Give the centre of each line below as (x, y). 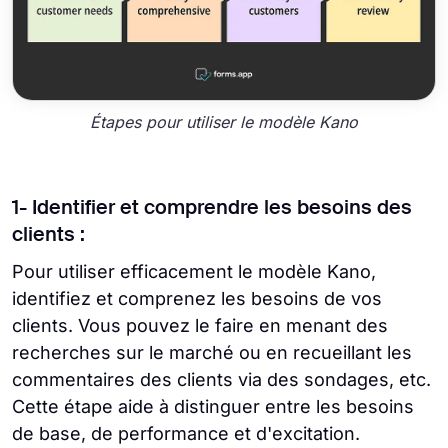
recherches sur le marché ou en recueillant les (212, 352)
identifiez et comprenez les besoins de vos (197, 298)
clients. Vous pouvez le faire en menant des (200, 325)
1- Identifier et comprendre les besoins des (212, 208)
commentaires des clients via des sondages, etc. (221, 379)
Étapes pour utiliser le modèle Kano (224, 122)
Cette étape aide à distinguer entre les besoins (213, 406)
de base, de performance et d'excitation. (186, 433)
